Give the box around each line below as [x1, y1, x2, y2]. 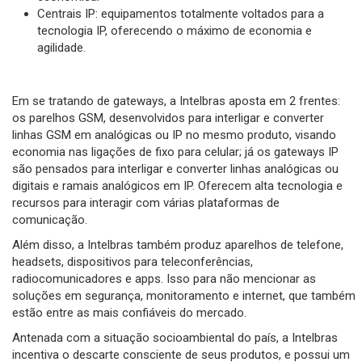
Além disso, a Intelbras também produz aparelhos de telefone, [12, 238, 343, 253]
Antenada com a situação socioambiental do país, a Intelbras [12, 330, 338, 346]
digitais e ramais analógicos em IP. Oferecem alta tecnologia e [12, 179, 343, 194]
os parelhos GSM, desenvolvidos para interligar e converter [12, 111, 324, 126]
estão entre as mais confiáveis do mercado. [12, 305, 246, 321]
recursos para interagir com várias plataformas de [12, 196, 280, 211]
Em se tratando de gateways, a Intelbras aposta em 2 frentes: [12, 94, 340, 109]
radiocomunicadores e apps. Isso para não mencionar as [12, 271, 316, 287]
